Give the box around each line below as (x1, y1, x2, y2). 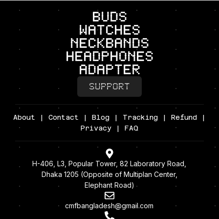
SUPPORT (88, 83, 130, 91)
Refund (171, 113, 197, 122)
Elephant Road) (84, 181, 134, 190)
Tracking (122, 113, 158, 122)
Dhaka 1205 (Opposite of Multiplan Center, (41, 170, 177, 179)
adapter (78, 64, 140, 76)
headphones (65, 50, 153, 63)
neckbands (69, 37, 149, 50)
